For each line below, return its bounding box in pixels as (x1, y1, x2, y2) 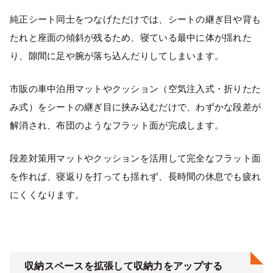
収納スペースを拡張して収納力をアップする (24, 260, 223, 271)
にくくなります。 (10, 189, 85, 200)
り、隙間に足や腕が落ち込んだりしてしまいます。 (10, 50, 224, 61)
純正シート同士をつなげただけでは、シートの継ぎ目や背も (10, 13, 261, 24)
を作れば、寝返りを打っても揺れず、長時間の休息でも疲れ (10, 171, 261, 182)
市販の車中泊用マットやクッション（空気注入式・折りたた (10, 83, 261, 94)
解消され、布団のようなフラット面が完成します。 (10, 119, 224, 130)
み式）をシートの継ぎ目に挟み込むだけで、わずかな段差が (10, 101, 261, 112)
